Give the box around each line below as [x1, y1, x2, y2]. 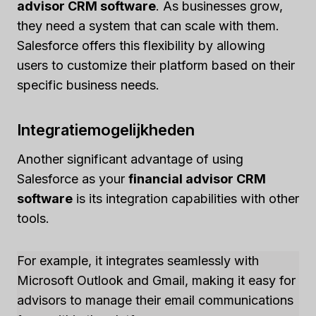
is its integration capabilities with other [73, 191, 299, 206]
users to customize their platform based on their [17, 58, 295, 73]
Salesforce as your [17, 171, 128, 186]
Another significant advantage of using [17, 152, 243, 166]
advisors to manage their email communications [17, 293, 293, 308]
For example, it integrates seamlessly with [17, 253, 259, 268]
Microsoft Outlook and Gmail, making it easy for [17, 273, 296, 288]
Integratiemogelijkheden [17, 121, 195, 139]
